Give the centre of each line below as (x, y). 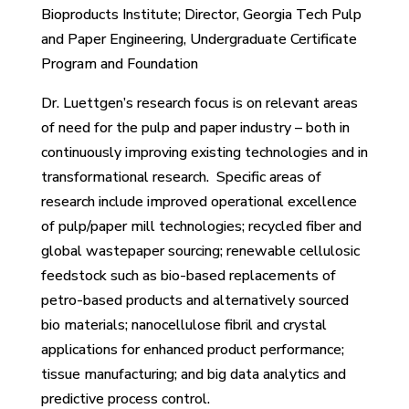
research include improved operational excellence (199, 201)
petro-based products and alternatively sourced (194, 300)
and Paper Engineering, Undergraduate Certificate (199, 39)
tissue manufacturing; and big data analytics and (193, 374)
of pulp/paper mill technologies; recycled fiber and (201, 226)
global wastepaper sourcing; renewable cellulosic (200, 251)
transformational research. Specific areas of (181, 177)
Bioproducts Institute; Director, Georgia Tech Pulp (201, 14)
